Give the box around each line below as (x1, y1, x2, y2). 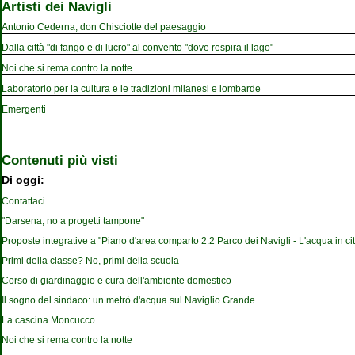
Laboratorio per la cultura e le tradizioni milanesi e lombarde (2, 82, 261, 94)
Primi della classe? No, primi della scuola (2, 255, 179, 267)
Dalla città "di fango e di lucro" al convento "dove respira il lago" (2, 41, 273, 53)
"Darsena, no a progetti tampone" (2, 216, 144, 227)
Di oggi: (2, 174, 44, 187)
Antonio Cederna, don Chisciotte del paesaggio (2, 21, 206, 32)
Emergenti (2, 103, 46, 115)
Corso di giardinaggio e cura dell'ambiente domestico (2, 275, 231, 287)
